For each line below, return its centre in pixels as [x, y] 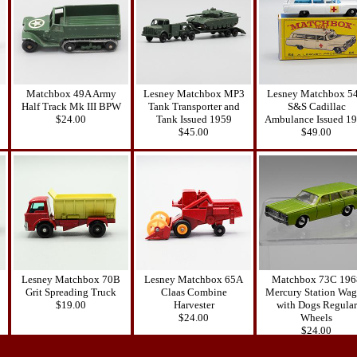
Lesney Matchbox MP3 [194, 93]
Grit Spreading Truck [71, 292]
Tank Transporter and [194, 106]
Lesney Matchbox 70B [71, 279]
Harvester [194, 304]
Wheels [316, 317]
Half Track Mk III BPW [71, 106]
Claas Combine [194, 292]
